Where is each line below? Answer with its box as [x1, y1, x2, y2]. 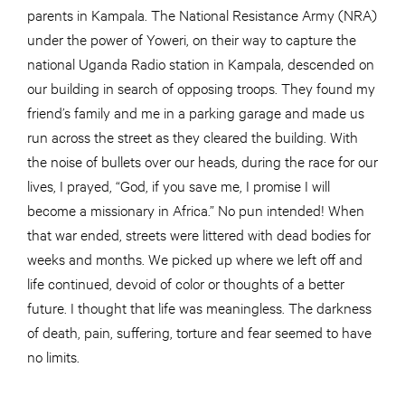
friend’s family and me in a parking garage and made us [27, 101, 364, 121]
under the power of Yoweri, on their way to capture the [27, 28, 356, 48]
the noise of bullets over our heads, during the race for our [27, 150, 378, 170]
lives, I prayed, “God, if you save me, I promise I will [27, 174, 330, 194]
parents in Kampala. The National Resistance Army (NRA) [27, 4, 377, 24]
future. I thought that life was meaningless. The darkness [27, 297, 372, 316]
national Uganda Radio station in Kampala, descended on [27, 52, 374, 72]
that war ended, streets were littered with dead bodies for [27, 223, 371, 243]
